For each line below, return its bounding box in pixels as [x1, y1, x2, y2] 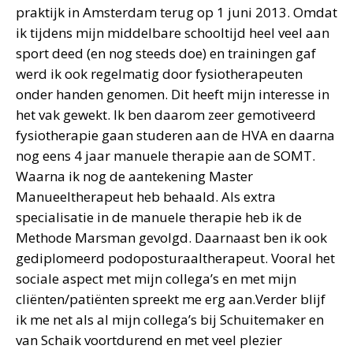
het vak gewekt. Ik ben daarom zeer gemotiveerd [16, 106, 316, 124]
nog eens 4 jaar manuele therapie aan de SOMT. [16, 147, 315, 165]
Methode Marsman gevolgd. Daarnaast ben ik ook [16, 229, 327, 247]
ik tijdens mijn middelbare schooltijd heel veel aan [16, 24, 329, 42]
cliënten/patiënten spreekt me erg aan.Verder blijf [16, 290, 325, 308]
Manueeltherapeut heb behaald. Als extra [16, 188, 276, 206]
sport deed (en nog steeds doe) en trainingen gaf [16, 44, 316, 62]
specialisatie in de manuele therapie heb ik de [16, 208, 302, 226]
